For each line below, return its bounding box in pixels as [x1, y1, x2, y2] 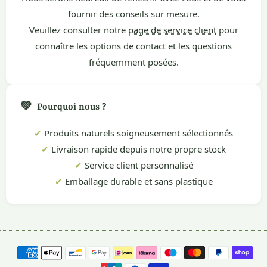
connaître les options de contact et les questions [35, 40, 232, 52]
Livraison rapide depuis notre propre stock [49, 143, 226, 155]
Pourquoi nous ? [37, 101, 106, 113]
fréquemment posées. [88, 56, 179, 68]
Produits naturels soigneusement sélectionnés [42, 127, 233, 139]
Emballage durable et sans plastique [62, 175, 213, 187]
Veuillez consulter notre [29, 24, 128, 36]
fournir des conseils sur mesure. [67, 8, 200, 20]
